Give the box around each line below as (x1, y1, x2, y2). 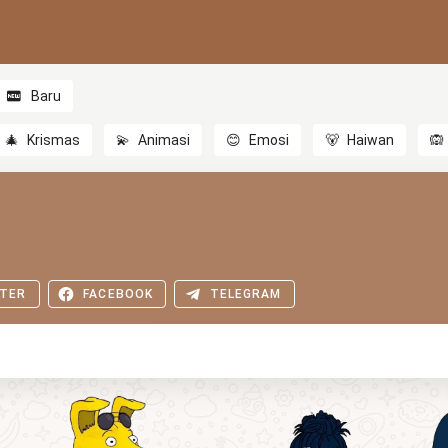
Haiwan (347, 132, 395, 148)
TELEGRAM (209, 287, 282, 301)
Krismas (27, 132, 81, 148)
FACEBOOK (83, 287, 153, 301)
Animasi (138, 132, 191, 148)
